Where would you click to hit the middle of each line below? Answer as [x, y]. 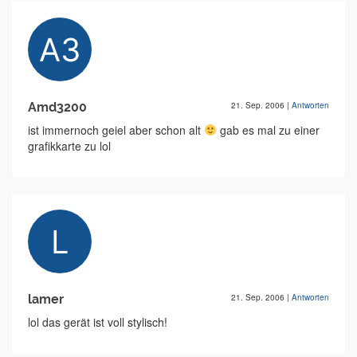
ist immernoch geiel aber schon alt [116, 130]
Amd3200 [57, 107]
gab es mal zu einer [268, 130]
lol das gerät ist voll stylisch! [98, 322]
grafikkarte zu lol [69, 146]
